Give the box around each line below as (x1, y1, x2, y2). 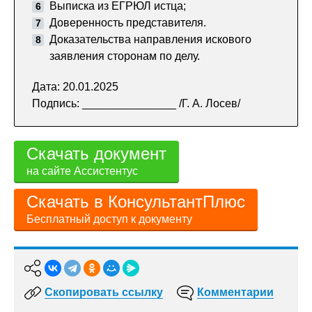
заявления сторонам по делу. (49, 50, 200, 62)
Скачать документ (26, 144, 166, 163)
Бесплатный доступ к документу (26, 213, 192, 225)
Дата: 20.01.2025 (32, 81, 118, 93)
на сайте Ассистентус (26, 165, 138, 177)
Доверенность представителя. (49, 17, 206, 29)
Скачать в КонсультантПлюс (26, 192, 245, 211)
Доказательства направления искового (49, 33, 251, 45)
